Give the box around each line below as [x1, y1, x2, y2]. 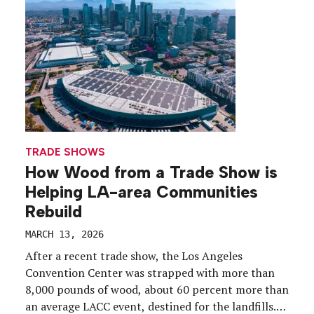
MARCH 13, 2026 [25, 228, 104, 240]
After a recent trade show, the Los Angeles [25, 248, 243, 264]
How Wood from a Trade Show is [25, 163, 278, 183]
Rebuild [25, 202, 82, 222]
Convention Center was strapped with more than [25, 265, 275, 281]
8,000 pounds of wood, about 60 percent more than [25, 282, 289, 298]
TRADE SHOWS [25, 145, 105, 158]
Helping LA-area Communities [25, 182, 258, 203]
